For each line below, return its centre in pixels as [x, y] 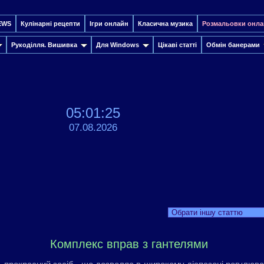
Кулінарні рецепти [50, 24]
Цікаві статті [177, 45]
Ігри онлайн [109, 24]
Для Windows [118, 45]
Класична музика [165, 24]
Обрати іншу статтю [207, 212]
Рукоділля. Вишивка [44, 45]
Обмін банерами [233, 45]
